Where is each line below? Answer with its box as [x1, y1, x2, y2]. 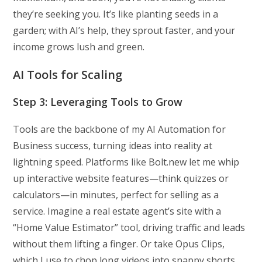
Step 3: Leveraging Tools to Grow [13, 95, 183, 109]
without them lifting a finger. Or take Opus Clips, [13, 237, 225, 251]
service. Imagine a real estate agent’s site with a [13, 205, 222, 218]
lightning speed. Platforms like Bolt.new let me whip [13, 156, 240, 169]
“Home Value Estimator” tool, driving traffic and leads [13, 221, 246, 235]
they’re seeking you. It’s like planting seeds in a [13, 8, 219, 21]
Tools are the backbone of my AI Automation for [13, 123, 226, 136]
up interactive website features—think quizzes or [13, 172, 229, 185]
